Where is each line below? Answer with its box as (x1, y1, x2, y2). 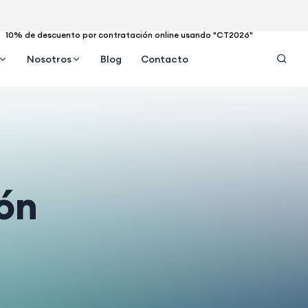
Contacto (140, 53, 188, 65)
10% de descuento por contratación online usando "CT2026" (3, 29, 253, 40)
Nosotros (26, 53, 71, 65)
